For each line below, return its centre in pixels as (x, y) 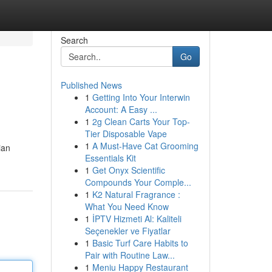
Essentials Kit (110, 158)
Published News (91, 85)
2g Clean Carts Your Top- (141, 121)
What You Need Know (127, 206)
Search (74, 40)
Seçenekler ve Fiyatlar (127, 231)
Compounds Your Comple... (138, 182)
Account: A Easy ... (121, 109)
